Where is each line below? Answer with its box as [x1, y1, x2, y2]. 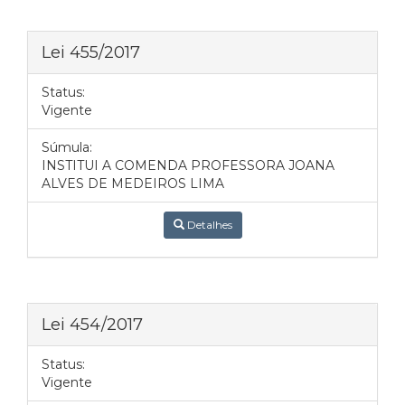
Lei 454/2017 [42, 314, 143, 334]
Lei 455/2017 [42, 42, 140, 62]
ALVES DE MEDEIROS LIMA [42, 175, 224, 192]
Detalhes [184, 218, 232, 231]
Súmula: [42, 139, 92, 155]
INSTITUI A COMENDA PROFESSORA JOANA [42, 157, 334, 174]
